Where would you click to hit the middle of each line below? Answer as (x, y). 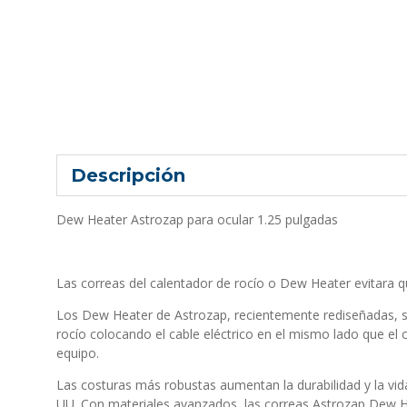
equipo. (78, 353)
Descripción (128, 175)
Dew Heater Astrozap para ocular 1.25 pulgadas (197, 219)
